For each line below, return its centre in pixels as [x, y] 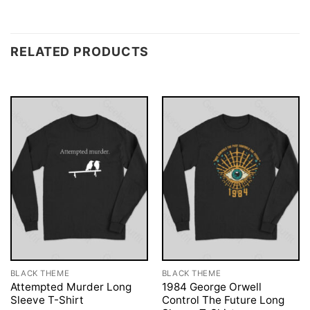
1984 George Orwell [211, 286]
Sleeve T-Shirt [47, 300]
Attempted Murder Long [71, 286]
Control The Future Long [223, 300]
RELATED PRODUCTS [80, 51]
